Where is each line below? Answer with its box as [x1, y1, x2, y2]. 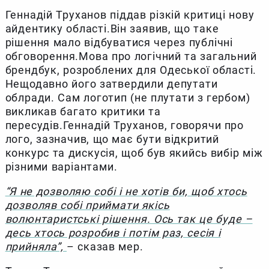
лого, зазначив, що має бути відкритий [5, 132, 219, 145]
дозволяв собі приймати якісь [5, 198, 170, 211]
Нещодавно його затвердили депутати [5, 77, 218, 90]
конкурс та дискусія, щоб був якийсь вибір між [5, 146, 263, 159]
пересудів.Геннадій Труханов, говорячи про [5, 118, 244, 131]
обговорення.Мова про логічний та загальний [5, 49, 257, 62]
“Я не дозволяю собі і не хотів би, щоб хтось [5, 184, 247, 198]
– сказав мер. [67, 240, 144, 253]
